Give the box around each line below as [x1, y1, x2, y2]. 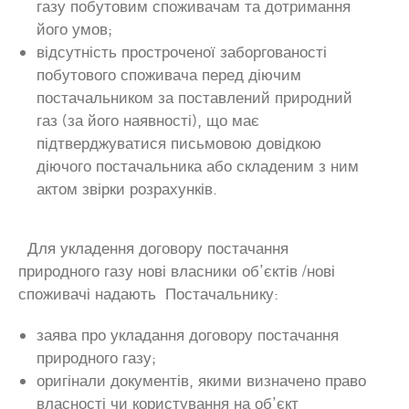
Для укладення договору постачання [18, 238, 288, 257]
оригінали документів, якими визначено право [37, 371, 366, 390]
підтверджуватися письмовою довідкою [37, 133, 321, 152]
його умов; [37, 19, 112, 38]
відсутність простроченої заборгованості [37, 42, 327, 61]
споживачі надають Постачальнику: [18, 284, 278, 303]
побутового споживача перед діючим [37, 65, 301, 84]
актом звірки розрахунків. [37, 179, 217, 198]
